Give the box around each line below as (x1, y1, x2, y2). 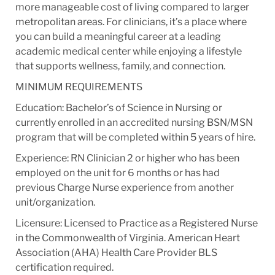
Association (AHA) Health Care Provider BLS (15, 246, 217, 258)
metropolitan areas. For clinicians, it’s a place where (15, 15, 247, 28)
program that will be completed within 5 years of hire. (15, 131, 255, 143)
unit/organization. (15, 196, 95, 208)
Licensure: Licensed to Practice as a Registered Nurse (15, 217, 258, 229)
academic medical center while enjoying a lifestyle (15, 45, 242, 57)
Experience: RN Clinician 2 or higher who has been (15, 152, 239, 164)
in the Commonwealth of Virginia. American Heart (15, 231, 240, 244)
